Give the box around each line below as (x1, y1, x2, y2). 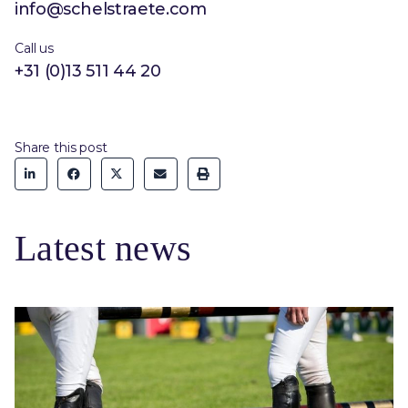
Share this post (15, 139, 107, 157)
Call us (15, 40, 54, 57)
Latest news (15, 228, 192, 270)
